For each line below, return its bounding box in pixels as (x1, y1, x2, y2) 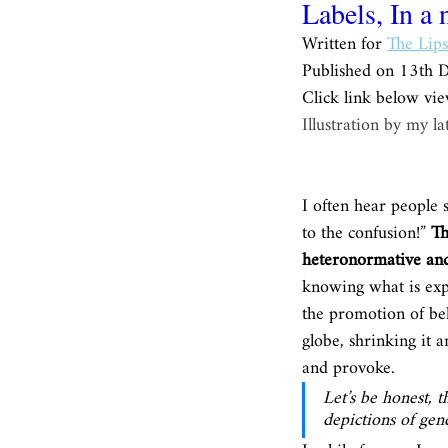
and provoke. (302, 350, 400, 387)
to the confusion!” (302, 215, 431, 252)
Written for (302, 26, 387, 63)
